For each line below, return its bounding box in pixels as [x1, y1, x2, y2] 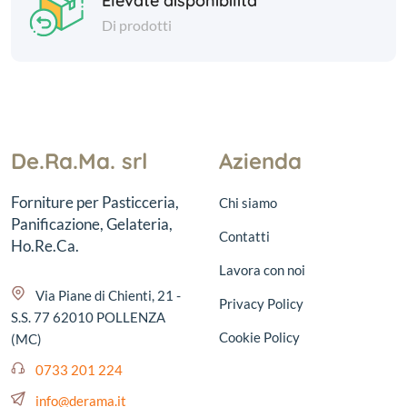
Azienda [219, 147, 302, 174]
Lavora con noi [219, 262, 305, 278]
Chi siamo [219, 194, 277, 211]
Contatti [219, 228, 270, 244]
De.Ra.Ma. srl [11, 147, 147, 174]
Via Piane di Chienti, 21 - [35, 287, 181, 303]
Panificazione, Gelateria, [11, 214, 173, 233]
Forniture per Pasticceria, [11, 193, 179, 212]
